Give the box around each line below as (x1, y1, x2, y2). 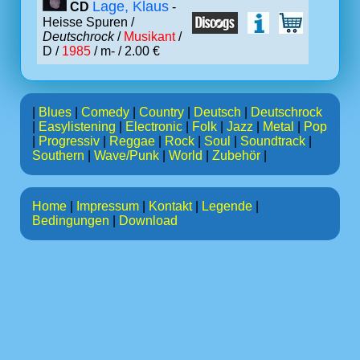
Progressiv (39, 134, 100, 148)
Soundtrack (240, 134, 305, 148)
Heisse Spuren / (43, 15, 134, 29)
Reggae (109, 134, 155, 148)
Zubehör (212, 149, 260, 162)
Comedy (81, 105, 129, 119)
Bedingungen (32, 214, 109, 227)
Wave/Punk (94, 149, 159, 162)
